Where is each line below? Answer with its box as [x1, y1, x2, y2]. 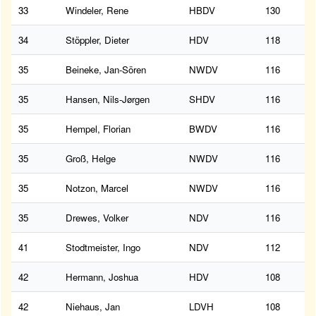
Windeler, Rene [66, 4, 128, 18]
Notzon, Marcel [66, 181, 128, 195]
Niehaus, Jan [66, 300, 120, 314]
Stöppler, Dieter [66, 33, 129, 47]
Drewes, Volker [66, 211, 128, 225]
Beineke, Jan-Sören [66, 63, 146, 77]
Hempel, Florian [66, 122, 130, 136]
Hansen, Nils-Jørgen [66, 92, 150, 107]
